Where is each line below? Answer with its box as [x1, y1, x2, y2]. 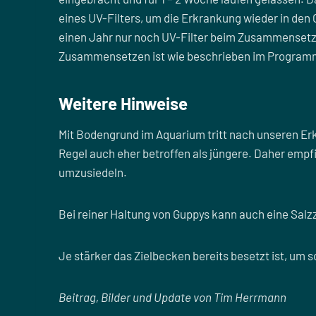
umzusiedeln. [59, 165, 127, 179]
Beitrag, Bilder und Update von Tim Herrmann [59, 290, 286, 304]
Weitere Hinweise [59, 93, 188, 114]
